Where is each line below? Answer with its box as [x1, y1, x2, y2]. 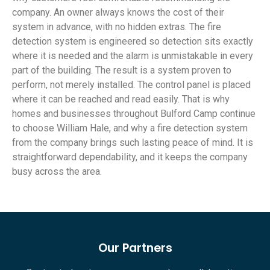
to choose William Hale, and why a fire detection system [12, 122, 248, 134]
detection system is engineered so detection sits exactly [12, 36, 253, 48]
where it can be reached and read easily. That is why [12, 93, 230, 105]
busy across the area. [12, 166, 102, 178]
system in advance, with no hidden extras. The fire [12, 21, 221, 33]
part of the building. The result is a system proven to [12, 64, 231, 77]
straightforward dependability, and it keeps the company [12, 151, 248, 163]
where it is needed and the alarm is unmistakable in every [12, 50, 253, 62]
